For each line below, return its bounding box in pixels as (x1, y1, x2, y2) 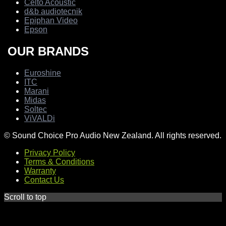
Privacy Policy (24, 148, 75, 157)
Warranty (24, 166, 56, 176)
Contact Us (24, 176, 64, 185)
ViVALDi (24, 114, 55, 123)
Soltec (24, 105, 47, 114)
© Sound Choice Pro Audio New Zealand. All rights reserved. (4, 131, 221, 140)
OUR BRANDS (4, 44, 89, 59)
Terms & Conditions (24, 157, 94, 166)
